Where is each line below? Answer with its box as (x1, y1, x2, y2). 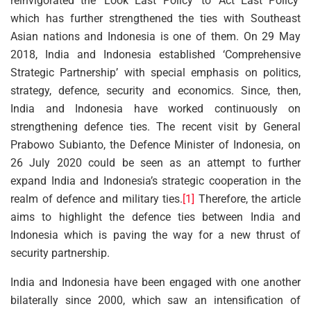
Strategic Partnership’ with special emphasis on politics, (10, 65, 301, 79)
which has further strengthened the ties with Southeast (10, 11, 301, 25)
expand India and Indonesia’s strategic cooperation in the (10, 174, 301, 187)
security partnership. (10, 246, 110, 260)
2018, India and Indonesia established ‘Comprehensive (10, 47, 301, 61)
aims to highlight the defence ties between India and (10, 210, 301, 224)
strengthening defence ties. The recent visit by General (10, 119, 301, 133)
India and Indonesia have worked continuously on (10, 101, 301, 115)
